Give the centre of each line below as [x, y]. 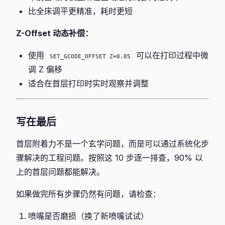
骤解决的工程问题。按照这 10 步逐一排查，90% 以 [109, 158]
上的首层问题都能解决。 [60, 172]
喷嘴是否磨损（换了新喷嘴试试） [88, 216]
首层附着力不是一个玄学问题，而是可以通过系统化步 [113, 144]
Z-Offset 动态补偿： [54, 33]
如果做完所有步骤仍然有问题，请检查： [88, 194]
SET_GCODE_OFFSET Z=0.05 [90, 56]
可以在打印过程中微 [171, 55]
